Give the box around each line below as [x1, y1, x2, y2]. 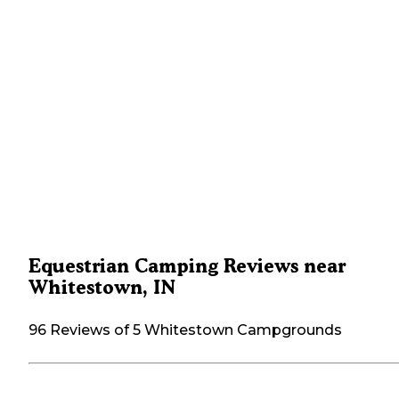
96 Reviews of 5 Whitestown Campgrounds [28, 321, 342, 338]
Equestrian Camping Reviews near [28, 254, 346, 277]
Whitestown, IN [28, 275, 175, 298]
